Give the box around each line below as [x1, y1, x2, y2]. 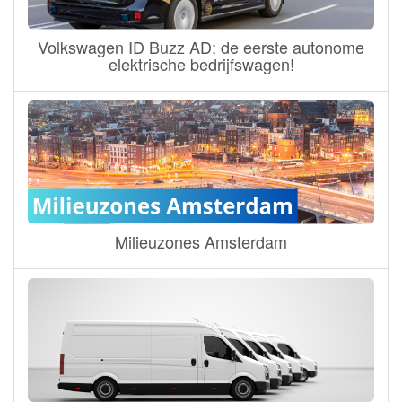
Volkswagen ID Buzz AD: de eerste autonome [38, 34, 364, 58]
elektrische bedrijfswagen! [108, 51, 294, 75]
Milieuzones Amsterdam [115, 229, 287, 253]
